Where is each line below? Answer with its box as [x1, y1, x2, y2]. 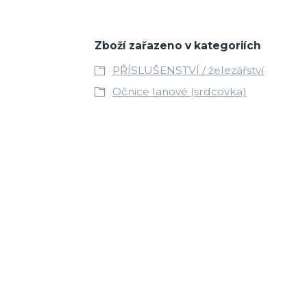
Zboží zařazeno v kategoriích [94, 38, 261, 52]
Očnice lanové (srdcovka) [112, 84, 247, 98]
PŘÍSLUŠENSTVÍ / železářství [112, 63, 265, 77]
